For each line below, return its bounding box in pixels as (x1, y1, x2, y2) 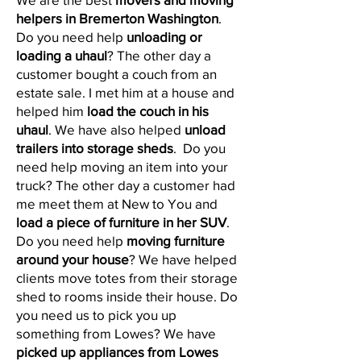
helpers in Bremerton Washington (16, 10, 218, 26)
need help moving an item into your (16, 159, 228, 174)
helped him (16, 103, 87, 118)
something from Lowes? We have (16, 326, 216, 341)
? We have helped (129, 251, 237, 267)
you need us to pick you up (16, 307, 176, 322)
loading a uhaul (16, 48, 107, 63)
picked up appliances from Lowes (16, 344, 218, 359)
